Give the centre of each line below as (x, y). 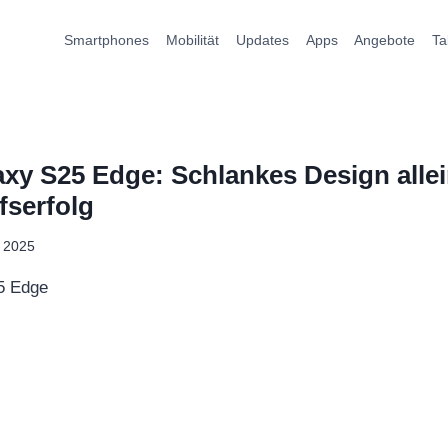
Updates (262, 39)
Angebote (385, 39)
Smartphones (107, 39)
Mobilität (193, 39)
